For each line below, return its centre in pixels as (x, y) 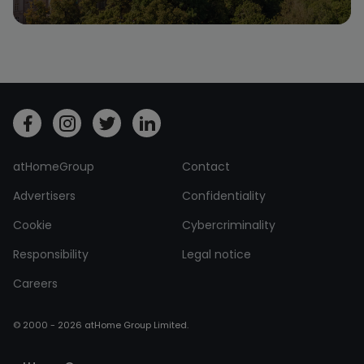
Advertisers (44, 196)
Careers (35, 284)
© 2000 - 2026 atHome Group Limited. (101, 325)
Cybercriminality (229, 225)
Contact (206, 167)
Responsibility (51, 255)
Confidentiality (224, 196)
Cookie (32, 225)
